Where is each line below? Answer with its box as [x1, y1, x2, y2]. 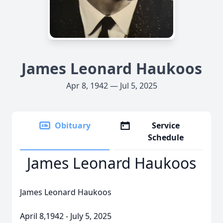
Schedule [148, 132, 184, 143]
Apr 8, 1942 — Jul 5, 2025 [66, 80, 157, 91]
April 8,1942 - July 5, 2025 [20, 211, 111, 222]
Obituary [55, 120, 91, 131]
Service [152, 120, 180, 131]
